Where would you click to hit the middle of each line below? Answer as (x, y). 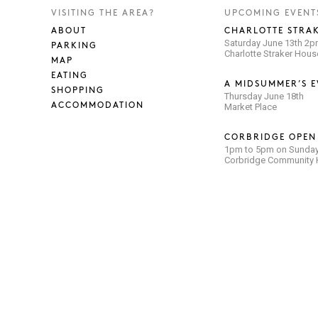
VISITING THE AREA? (103, 13)
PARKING (74, 46)
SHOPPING (78, 91)
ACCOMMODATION (98, 105)
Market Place (251, 107)
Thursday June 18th (264, 96)
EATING (70, 76)
